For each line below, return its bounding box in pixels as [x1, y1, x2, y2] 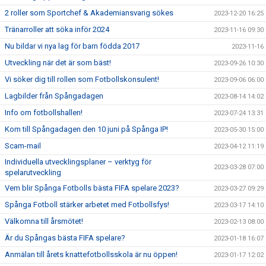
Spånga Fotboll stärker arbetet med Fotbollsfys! [5, 200, 169, 209]
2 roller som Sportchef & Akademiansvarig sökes [5, 8, 173, 17]
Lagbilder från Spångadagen [5, 91, 103, 100]
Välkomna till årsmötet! [5, 217, 83, 226]
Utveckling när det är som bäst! [5, 58, 111, 67]
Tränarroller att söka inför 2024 [5, 25, 109, 34]
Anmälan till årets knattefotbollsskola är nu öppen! [5, 250, 178, 259]
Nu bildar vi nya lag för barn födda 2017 [5, 42, 140, 50]
